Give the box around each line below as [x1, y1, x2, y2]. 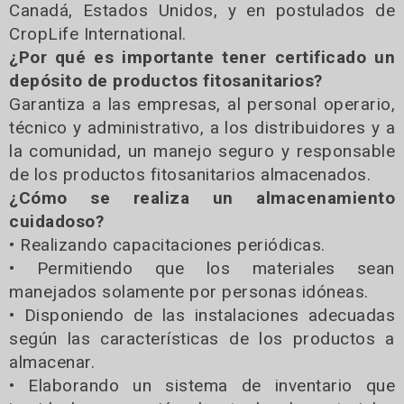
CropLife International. [9, 23, 187, 45]
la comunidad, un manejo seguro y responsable [9, 141, 395, 162]
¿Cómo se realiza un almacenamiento [9, 188, 395, 209]
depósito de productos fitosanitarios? [9, 70, 323, 92]
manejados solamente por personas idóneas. [9, 281, 369, 303]
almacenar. [9, 352, 95, 373]
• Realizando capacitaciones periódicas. [9, 234, 326, 256]
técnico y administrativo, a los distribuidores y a [9, 117, 395, 139]
